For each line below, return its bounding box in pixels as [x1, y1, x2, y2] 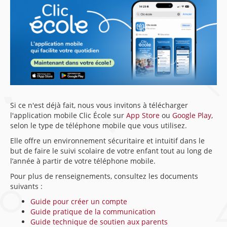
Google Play [172, 110, 211, 120]
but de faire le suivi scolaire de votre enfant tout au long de [10, 146, 212, 156]
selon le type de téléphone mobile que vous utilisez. [10, 121, 189, 130]
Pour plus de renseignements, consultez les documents [10, 171, 198, 181]
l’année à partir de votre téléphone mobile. [10, 156, 156, 166]
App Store [126, 110, 160, 120]
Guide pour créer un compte [30, 197, 127, 206]
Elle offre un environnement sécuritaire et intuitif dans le [10, 136, 205, 145]
